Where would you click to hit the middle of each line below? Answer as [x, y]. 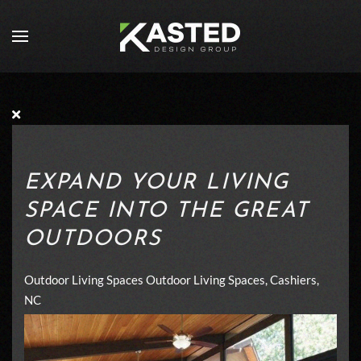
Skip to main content [82, 37]
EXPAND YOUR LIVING [157, 183]
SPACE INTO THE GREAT [167, 212]
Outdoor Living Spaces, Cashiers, [232, 280]
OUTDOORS [93, 240]
